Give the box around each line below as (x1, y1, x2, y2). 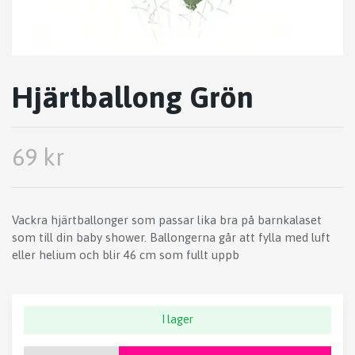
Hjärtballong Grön (12, 80, 254, 115)
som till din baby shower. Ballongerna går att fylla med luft (12, 231, 330, 245)
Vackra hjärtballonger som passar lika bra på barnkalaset (12, 213, 322, 227)
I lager (162, 313, 193, 326)
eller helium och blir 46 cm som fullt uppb (12, 248, 239, 262)
